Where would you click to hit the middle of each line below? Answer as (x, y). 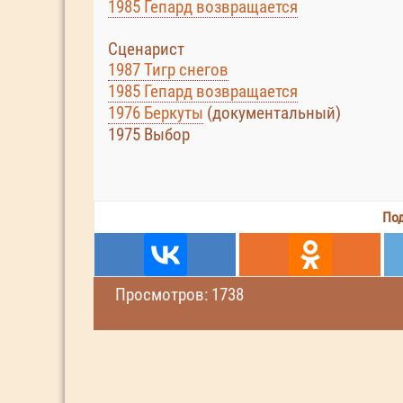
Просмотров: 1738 (179, 295)
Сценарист (146, 49)
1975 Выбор (149, 134)
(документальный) (272, 113)
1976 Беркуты (156, 113)
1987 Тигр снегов (168, 70)
